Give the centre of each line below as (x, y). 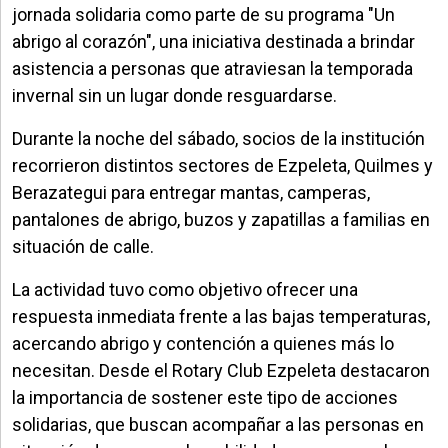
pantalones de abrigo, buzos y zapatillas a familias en (221, 219)
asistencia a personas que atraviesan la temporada (212, 68)
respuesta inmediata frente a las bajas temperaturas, (221, 316)
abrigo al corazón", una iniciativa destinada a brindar (213, 41)
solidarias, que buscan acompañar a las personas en (218, 424)
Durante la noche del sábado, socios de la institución (218, 138)
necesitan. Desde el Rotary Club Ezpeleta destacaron (221, 370)
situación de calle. (83, 246)
